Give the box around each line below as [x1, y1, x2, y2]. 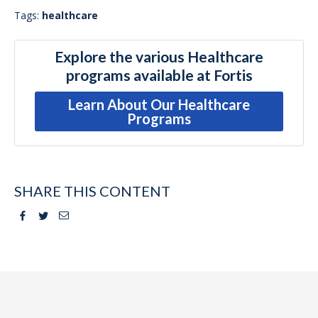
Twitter [48, 209, 84, 221]
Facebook [27, 209, 73, 221]
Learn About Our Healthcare [68, 96, 250, 114]
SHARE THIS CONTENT [14, 182, 170, 200]
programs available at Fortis [65, 66, 253, 84]
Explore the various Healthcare [55, 48, 263, 66]
